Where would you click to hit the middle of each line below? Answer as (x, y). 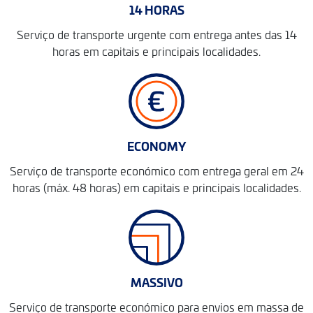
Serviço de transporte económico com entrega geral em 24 (156, 170)
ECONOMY (156, 146)
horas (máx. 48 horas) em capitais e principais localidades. (156, 187)
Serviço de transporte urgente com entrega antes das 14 (156, 34)
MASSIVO (156, 282)
